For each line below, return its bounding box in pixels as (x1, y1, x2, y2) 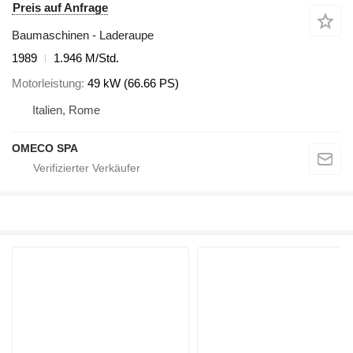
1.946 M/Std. (54, 50, 119, 65)
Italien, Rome (32, 103, 100, 117)
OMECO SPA (12, 142, 78, 155)
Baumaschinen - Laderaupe (12, 28, 154, 42)
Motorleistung (12, 76, 81, 91)
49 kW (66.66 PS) (87, 76, 179, 91)
